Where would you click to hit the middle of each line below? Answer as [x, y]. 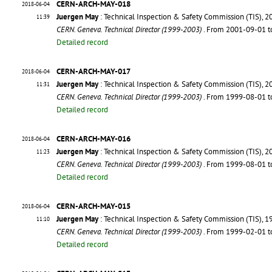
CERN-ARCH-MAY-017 [93, 72]
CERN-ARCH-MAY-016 [93, 139]
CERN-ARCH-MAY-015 [93, 206]
